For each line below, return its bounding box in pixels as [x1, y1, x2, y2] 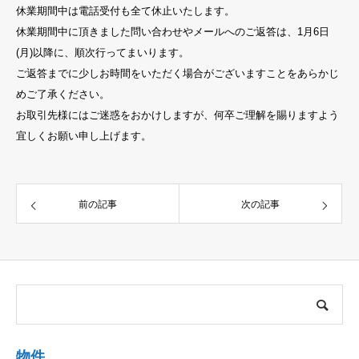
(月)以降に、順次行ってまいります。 [16, 46, 189, 58]
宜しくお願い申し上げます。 [16, 130, 151, 142]
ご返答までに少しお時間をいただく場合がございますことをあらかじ [16, 67, 339, 79]
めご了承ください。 [16, 88, 110, 100]
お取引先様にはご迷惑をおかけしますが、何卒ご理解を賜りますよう [16, 109, 339, 121]
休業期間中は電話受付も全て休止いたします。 [16, 5, 235, 17]
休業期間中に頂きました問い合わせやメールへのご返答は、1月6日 [16, 26, 329, 38]
